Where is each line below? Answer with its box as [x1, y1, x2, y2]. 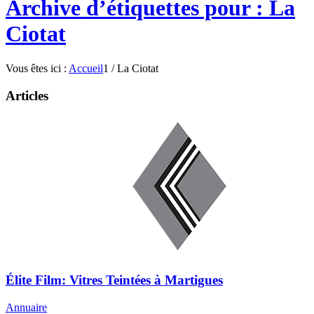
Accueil [69, 62, 103, 74]
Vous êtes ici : [6, 62, 67, 74]
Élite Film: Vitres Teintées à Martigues [6, 273, 223, 288]
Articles [6, 88, 48, 103]
